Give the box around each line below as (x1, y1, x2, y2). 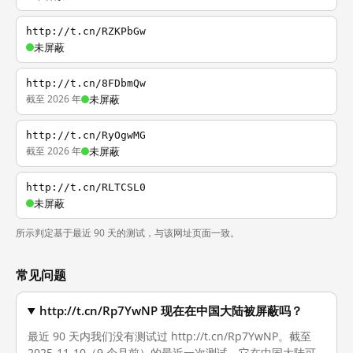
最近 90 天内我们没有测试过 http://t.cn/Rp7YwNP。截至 (28, 329, 311, 344)
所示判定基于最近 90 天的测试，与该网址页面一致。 (16, 226, 240, 240)
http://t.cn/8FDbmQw (26, 77, 146, 89)
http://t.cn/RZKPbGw (26, 25, 146, 37)
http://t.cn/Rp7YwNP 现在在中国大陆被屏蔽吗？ (39, 303, 303, 318)
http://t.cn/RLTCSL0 (26, 181, 146, 193)
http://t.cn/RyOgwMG (26, 129, 146, 141)
